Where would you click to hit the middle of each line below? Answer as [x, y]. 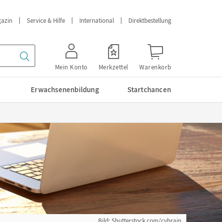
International [97, 21]
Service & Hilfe [46, 21]
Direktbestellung [150, 21]
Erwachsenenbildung [65, 89]
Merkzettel [113, 67]
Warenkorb [155, 67]
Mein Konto [71, 67]
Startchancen [149, 89]
